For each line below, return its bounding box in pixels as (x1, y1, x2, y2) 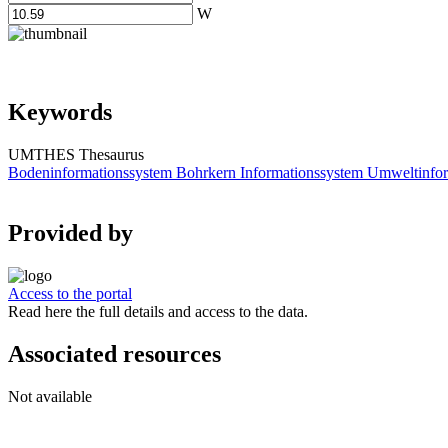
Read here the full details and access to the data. (8, 303, 308, 321)
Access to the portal (8, 285, 132, 303)
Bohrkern (176, 164, 236, 182)
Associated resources (8, 340, 221, 367)
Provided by (8, 220, 133, 247)
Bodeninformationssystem (8, 164, 172, 182)
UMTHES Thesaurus (8, 146, 144, 164)
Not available (8, 387, 92, 405)
